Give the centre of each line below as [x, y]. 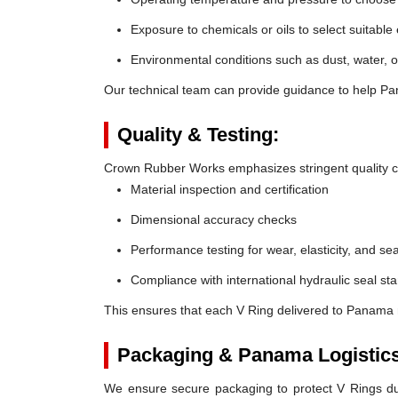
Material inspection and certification [230, 189]
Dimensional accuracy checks [214, 219]
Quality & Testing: [198, 135]
